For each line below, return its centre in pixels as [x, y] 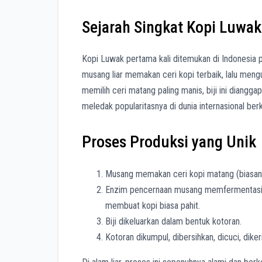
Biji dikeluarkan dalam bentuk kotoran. [173, 221]
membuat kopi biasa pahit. [153, 205]
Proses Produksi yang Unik [169, 142]
